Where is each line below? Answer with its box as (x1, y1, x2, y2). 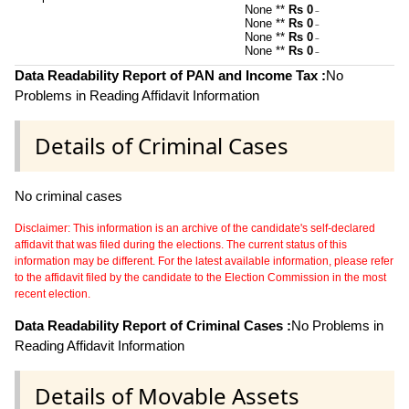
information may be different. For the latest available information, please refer (15, 254, 393, 267)
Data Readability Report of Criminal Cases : (15, 317, 291, 333)
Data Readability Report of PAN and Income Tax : (15, 67, 326, 83)
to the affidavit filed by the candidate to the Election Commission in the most (15, 270, 386, 284)
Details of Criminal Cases (35, 130, 288, 161)
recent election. (15, 287, 90, 300)
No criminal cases (15, 187, 122, 204)
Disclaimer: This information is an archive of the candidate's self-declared (15, 221, 375, 235)
